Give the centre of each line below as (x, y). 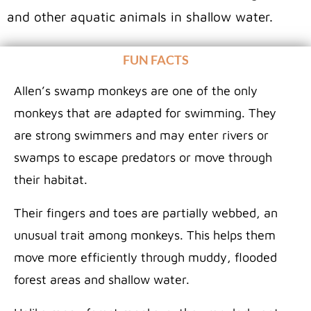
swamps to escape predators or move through (143, 158)
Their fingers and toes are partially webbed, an (146, 213)
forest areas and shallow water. (102, 280)
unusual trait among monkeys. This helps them (145, 235)
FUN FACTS (155, 60)
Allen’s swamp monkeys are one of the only (136, 91)
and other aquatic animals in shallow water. (140, 17)
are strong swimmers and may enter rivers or (141, 135)
